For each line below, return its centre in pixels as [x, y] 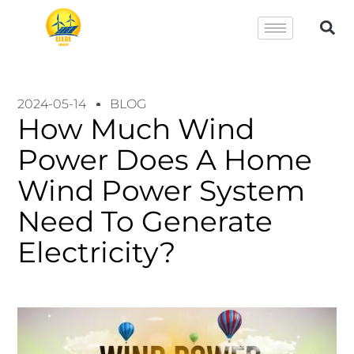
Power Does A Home [165, 160]
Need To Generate [145, 221]
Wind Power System [162, 190]
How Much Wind [136, 129]
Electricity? [97, 252]
